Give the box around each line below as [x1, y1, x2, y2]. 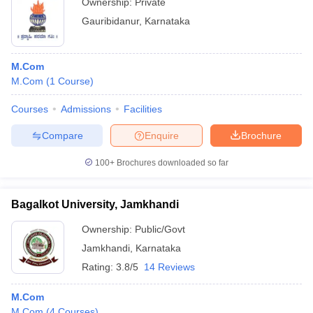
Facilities [124, 103, 162, 115]
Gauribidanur [82, 15, 139, 27]
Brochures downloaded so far [115, 158, 228, 168]
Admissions [61, 103, 111, 115]
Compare [41, 129, 83, 141]
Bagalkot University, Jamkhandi [11, 198, 179, 210]
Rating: [82, 261, 116, 272]
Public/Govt [135, 224, 185, 235]
